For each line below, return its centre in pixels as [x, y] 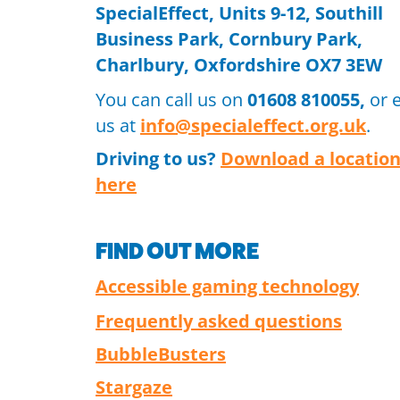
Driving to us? [156, 158]
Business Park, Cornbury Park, [229, 39]
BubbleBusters [161, 354]
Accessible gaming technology [227, 286]
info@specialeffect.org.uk [253, 125]
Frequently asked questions [219, 321]
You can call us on [171, 100]
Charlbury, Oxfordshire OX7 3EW [239, 65]
